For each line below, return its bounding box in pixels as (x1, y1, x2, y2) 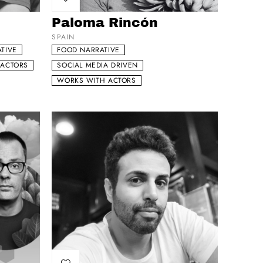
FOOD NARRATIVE (57, 45, 120, 56)
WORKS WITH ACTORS (57, 75, 136, 86)
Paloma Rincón (52, 16, 159, 31)
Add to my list (65, 6, 113, 15)
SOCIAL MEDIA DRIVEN (57, 60, 138, 71)
